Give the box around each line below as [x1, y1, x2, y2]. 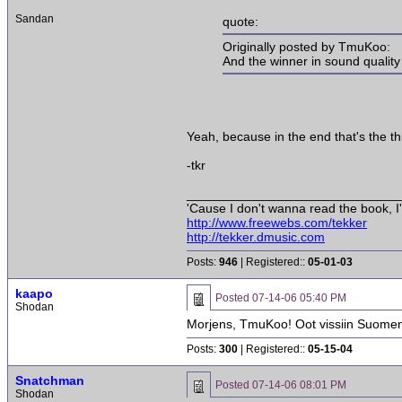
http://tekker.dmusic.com [187, 229, 325, 244]
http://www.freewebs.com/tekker [187, 214, 367, 230]
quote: [223, 14, 258, 30]
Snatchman [15, 373, 84, 388]
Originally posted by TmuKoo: [223, 39, 390, 55]
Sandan [15, 13, 54, 25]
